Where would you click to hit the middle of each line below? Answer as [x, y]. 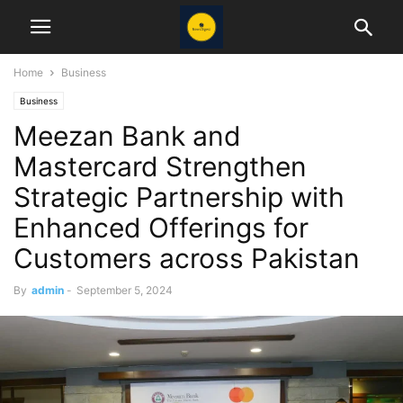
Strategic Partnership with [179, 197]
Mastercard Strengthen [160, 166]
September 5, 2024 [125, 290]
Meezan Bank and [127, 136]
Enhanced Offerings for [161, 228]
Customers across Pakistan [187, 258]
